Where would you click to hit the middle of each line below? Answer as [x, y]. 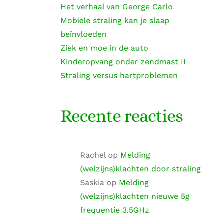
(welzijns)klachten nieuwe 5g [135, 196]
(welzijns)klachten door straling [140, 169]
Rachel [93, 155]
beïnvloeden [83, 34]
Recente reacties [121, 116]
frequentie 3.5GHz [114, 210]
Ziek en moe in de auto [104, 48]
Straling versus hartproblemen [119, 76]
